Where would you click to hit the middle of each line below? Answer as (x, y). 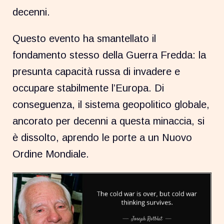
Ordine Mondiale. (51, 154)
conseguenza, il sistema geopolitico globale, (111, 105)
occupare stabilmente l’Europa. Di (88, 88)
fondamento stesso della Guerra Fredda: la (109, 55)
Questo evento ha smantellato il (84, 39)
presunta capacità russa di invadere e (96, 72)
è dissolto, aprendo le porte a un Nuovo (102, 138)
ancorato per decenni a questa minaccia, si (109, 121)
